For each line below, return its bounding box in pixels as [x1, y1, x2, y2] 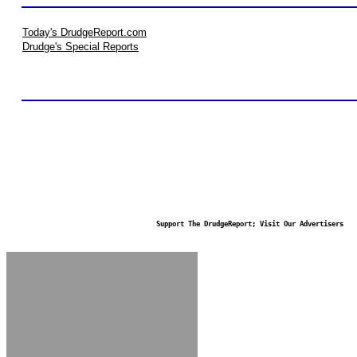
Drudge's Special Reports [22, 41, 139, 53]
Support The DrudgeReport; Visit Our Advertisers [155, 220, 343, 228]
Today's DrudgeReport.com [22, 26, 147, 38]
